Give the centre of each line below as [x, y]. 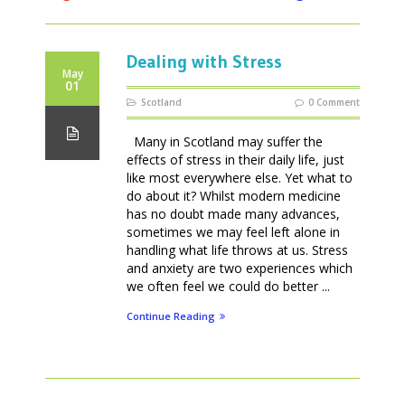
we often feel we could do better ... [228, 286]
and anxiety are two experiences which [240, 268]
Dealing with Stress [204, 61]
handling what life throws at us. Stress [237, 250]
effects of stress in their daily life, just [235, 159]
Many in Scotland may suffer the [225, 141]
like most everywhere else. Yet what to [240, 177]
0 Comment [334, 102]
